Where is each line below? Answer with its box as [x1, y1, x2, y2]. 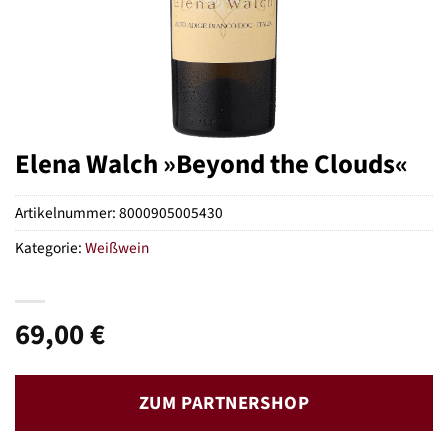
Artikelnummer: [15, 202, 119, 225]
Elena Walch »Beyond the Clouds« [15, 145, 408, 184]
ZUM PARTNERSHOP [138, 390, 310, 417]
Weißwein [85, 237, 149, 260]
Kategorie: [15, 237, 85, 260]
